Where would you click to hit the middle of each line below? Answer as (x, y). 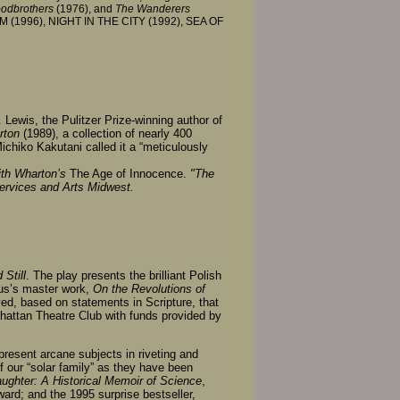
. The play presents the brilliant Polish (124, 275)
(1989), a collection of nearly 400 (106, 134)
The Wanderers (153, 8)
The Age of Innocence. (128, 174)
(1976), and (84, 8)
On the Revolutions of (149, 288)
